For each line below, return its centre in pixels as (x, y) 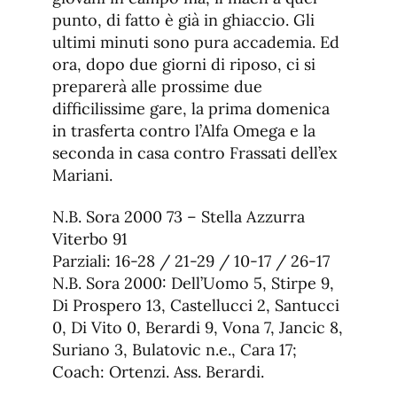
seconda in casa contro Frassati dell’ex (195, 153)
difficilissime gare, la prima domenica (191, 109)
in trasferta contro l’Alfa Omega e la (184, 131)
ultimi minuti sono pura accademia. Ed (196, 43)
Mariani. (82, 175)
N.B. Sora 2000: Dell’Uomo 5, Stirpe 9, (193, 284)
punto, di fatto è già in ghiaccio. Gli (183, 20)
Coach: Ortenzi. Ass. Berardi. (158, 372)
